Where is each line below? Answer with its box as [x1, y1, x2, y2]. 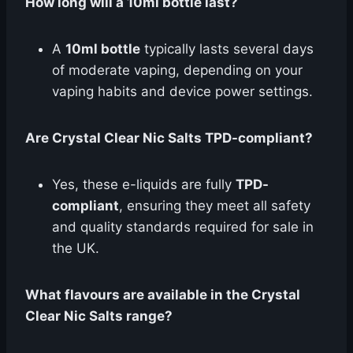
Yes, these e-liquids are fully [52, 176, 236, 192]
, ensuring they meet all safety [119, 198, 310, 214]
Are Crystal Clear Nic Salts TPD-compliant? [25, 130, 313, 146]
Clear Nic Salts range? [25, 308, 173, 324]
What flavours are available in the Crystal [25, 287, 300, 303]
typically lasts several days [140, 41, 314, 57]
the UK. [52, 240, 99, 256]
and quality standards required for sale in [52, 219, 314, 235]
